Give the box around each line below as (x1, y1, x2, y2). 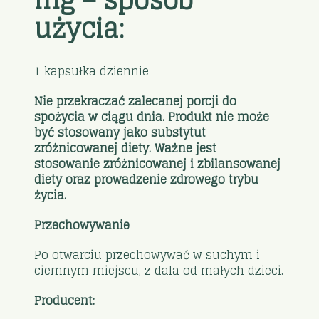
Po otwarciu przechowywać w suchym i (34, 245, 261, 266)
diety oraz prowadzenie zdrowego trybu (34, 169, 259, 190)
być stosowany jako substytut (34, 122, 206, 143)
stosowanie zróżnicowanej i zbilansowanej (34, 154, 281, 174)
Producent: (34, 291, 95, 311)
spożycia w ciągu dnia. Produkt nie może (34, 107, 270, 127)
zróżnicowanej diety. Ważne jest (34, 138, 217, 159)
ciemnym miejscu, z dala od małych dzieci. (34, 261, 284, 281)
